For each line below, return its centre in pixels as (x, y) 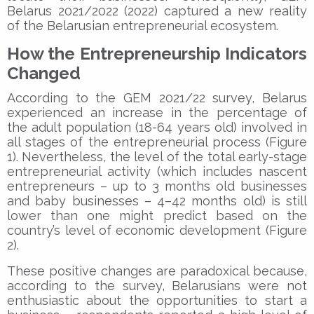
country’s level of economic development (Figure (157, 230)
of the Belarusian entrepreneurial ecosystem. (143, 25)
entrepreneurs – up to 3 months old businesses (157, 186)
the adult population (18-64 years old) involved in (157, 127)
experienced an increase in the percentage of (157, 112)
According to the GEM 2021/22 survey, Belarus (157, 97)
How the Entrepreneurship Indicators (157, 53)
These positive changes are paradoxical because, (157, 271)
